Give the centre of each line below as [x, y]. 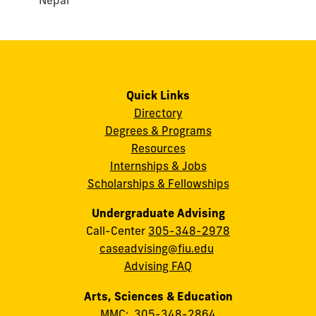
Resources [158, 148]
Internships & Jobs [158, 165]
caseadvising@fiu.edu [157, 249]
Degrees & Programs [158, 130]
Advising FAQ [158, 266]
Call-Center [117, 231]
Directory [158, 113]
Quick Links [158, 95]
